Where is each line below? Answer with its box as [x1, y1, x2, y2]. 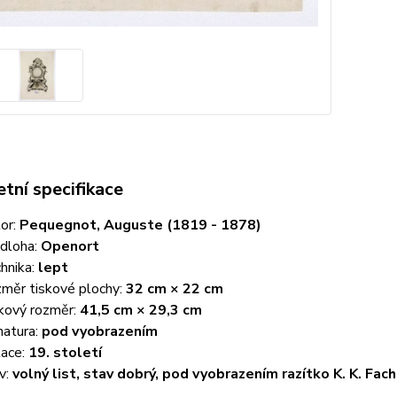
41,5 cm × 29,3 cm [79, 300, 202, 321]
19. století [27, 343, 102, 363]
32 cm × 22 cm [125, 279, 223, 300]
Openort [40, 237, 99, 257]
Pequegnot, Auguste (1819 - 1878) [19, 215, 261, 236]
